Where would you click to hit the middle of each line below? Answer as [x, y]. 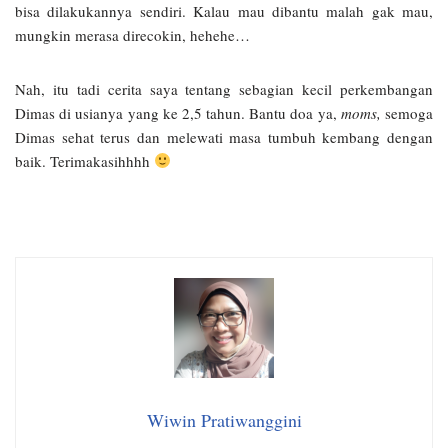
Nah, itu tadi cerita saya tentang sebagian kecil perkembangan [224, 88]
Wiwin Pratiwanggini [224, 419]
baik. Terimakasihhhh [84, 160]
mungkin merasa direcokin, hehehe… [132, 34]
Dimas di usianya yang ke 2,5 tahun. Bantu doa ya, [178, 112]
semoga [407, 112]
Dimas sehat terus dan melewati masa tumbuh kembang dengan [224, 136]
